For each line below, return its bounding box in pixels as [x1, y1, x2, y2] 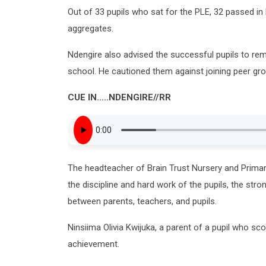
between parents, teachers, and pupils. [68, 195, 217, 207]
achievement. [68, 238, 119, 249]
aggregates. [68, 23, 113, 34]
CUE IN [68, 91, 97, 103]
